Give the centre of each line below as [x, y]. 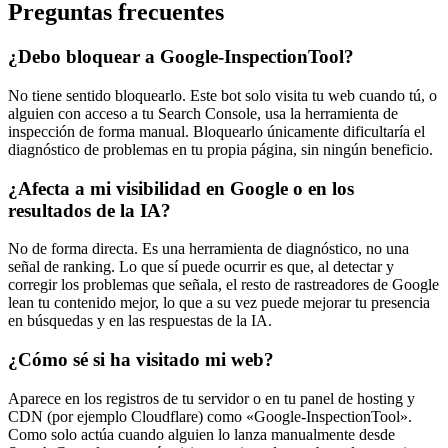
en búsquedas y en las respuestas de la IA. [140, 321]
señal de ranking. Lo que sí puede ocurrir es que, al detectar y [201, 267]
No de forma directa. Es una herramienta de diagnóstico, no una [208, 249]
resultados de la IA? [89, 210]
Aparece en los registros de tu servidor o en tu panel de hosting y [211, 398]
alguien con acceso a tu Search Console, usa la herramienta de [203, 113]
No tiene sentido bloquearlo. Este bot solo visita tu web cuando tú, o [222, 95]
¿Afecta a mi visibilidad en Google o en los [181, 188]
